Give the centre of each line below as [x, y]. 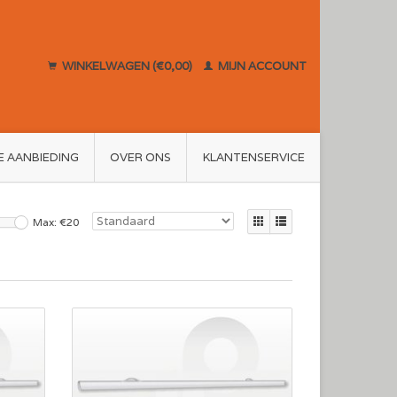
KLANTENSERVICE [253, 157]
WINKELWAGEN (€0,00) [127, 66]
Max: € [50, 222]
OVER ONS [140, 157]
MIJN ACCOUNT [261, 66]
